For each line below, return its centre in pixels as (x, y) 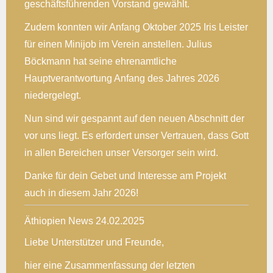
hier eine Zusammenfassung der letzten (110, 265)
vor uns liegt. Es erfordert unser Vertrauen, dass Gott (136, 135)
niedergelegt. (53, 95)
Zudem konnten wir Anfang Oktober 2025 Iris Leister (136, 27)
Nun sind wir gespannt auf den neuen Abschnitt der (134, 118)
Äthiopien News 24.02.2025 (84, 221)
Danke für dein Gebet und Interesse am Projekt (125, 175)
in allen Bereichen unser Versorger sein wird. (121, 152)
